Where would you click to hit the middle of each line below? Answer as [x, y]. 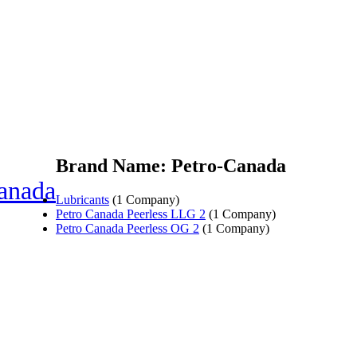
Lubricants [82, 199]
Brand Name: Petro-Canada [171, 165]
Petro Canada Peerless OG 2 [127, 228]
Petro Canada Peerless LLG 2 [131, 214]
